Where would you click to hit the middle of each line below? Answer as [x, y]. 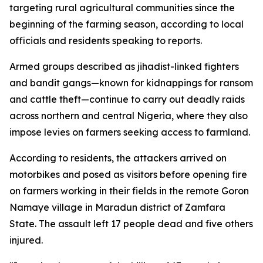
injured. [26, 240]
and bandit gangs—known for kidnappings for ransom [131, 83]
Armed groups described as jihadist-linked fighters [124, 66]
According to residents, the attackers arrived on [118, 158]
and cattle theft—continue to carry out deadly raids [127, 99]
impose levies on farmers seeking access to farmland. [130, 132]
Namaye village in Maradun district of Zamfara [117, 207]
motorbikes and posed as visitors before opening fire [128, 174]
